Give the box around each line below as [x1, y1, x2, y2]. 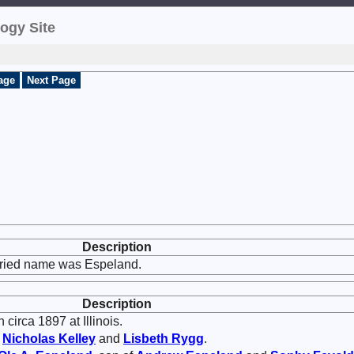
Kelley [58, 332, 96, 345]
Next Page [27, 74, 76, 86]
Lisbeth [123, 332, 171, 345]
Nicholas [2, 332, 58, 345]
